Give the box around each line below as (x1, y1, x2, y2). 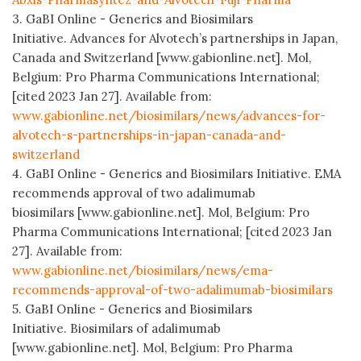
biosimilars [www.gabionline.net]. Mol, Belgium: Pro (12, 204, 309, 220)
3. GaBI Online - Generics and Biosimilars (12, 10, 253, 27)
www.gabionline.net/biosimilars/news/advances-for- (12, 107, 326, 123)
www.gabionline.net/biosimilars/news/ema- (12, 262, 273, 278)
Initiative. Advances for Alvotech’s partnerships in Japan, (12, 30, 338, 46)
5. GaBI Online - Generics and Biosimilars (12, 301, 252, 317)
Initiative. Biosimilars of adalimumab (12, 320, 221, 336)
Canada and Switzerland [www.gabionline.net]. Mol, (12, 49, 311, 65)
